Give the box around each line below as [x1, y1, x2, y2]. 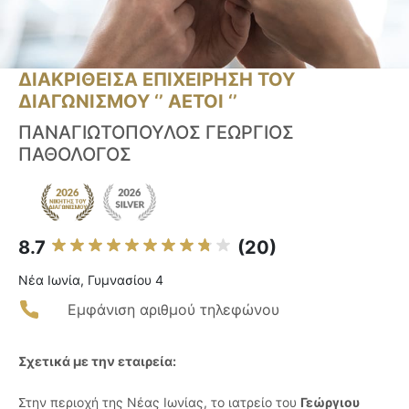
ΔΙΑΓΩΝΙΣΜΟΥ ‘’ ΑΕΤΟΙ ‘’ [18, 90, 237, 113]
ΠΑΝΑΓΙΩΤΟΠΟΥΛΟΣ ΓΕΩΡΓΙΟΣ [18, 121, 294, 144]
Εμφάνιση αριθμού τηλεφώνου [68, 300, 279, 320]
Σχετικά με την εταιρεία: [18, 353, 176, 370]
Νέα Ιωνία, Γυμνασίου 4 [18, 272, 163, 288]
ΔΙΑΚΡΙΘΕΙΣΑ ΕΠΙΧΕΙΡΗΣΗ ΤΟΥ [18, 68, 295, 91]
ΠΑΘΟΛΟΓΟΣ [18, 143, 131, 166]
